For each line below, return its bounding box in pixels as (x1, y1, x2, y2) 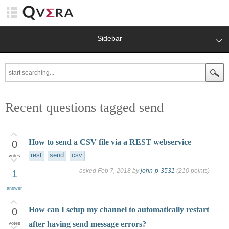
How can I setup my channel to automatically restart (29, 205, 210, 214)
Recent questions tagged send (5, 100, 164, 115)
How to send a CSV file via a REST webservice (29, 138, 192, 147)
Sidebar (97, 34, 122, 42)
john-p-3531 (141, 167, 175, 175)
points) (189, 167, 210, 175)
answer (7, 185, 22, 191)
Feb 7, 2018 (98, 167, 131, 175)
